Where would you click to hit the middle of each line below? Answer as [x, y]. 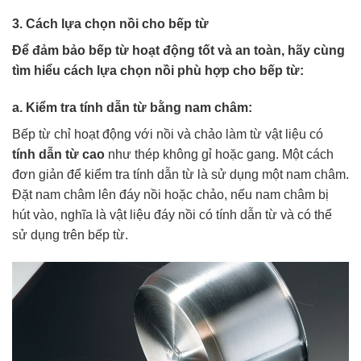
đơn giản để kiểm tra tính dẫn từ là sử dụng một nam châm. [180, 175]
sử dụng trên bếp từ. [70, 235]
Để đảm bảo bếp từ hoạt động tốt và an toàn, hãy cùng [178, 51]
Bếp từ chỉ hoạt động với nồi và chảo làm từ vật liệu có [168, 135]
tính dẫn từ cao [58, 155]
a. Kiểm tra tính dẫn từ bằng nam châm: [132, 108]
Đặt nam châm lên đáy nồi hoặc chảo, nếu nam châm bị [170, 195]
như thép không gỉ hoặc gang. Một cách [219, 155]
